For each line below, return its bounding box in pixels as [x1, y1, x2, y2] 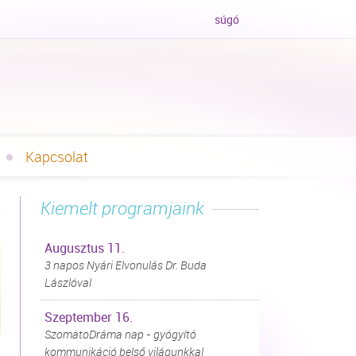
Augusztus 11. [44, 239, 125, 257]
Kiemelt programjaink [41, 196, 204, 219]
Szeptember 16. [44, 308, 133, 326]
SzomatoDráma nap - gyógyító [44, 327, 196, 342]
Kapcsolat [25, 147, 88, 166]
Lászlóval [44, 275, 91, 290]
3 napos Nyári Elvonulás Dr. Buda [44, 257, 207, 273]
